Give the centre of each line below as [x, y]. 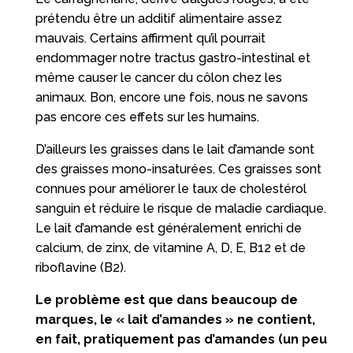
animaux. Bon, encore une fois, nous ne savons [171, 97]
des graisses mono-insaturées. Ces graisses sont [178, 169]
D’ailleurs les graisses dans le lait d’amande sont [175, 149]
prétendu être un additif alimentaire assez [158, 18]
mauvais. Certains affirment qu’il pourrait [150, 38]
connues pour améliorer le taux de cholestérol [171, 188]
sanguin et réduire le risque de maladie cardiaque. [180, 208]
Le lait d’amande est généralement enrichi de [168, 228]
